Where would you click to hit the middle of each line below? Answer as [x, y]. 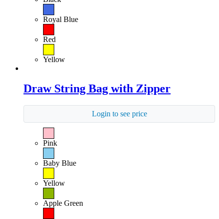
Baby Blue [60, 163]
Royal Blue [61, 19]
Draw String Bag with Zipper [97, 89]
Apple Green [63, 203]
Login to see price [119, 114]
